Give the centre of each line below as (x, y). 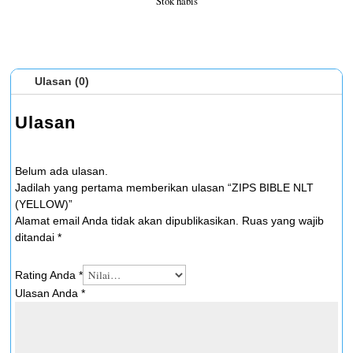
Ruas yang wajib (283, 221)
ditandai (36, 237)
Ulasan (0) (62, 81)
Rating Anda (47, 275)
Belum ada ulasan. (61, 171)
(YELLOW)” (44, 204)
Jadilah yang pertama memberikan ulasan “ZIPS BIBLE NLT (164, 188)
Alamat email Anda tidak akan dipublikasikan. (127, 221)
